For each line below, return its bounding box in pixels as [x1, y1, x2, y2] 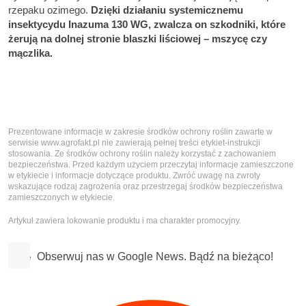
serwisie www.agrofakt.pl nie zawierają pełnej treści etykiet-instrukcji [8, 137, 260, 148]
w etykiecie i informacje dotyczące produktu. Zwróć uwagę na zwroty [8, 170, 260, 180]
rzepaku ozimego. [8, 3, 91, 16]
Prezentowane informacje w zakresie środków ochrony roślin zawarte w [8, 126, 273, 137]
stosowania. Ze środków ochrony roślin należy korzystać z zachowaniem [8, 148, 276, 158]
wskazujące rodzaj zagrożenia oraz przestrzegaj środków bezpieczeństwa [8, 181, 283, 191]
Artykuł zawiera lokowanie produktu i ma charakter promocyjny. [8, 216, 241, 226]
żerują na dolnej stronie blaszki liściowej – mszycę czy [8, 32, 267, 44]
